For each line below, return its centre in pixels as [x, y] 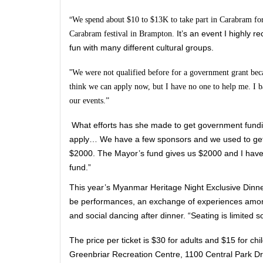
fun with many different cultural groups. [141, 48]
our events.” [90, 101]
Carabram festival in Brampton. [123, 34]
